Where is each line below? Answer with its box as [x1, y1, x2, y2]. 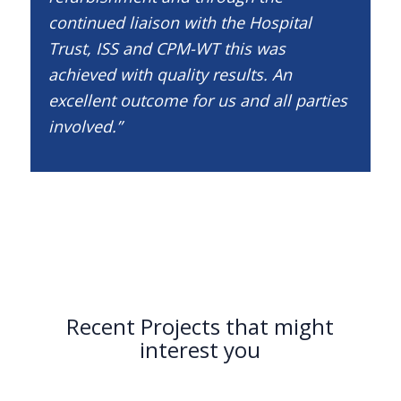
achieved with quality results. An [47, 64, 292, 86]
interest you [140, 334, 261, 364]
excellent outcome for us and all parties [47, 90, 347, 112]
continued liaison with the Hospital [47, 12, 311, 34]
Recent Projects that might [66, 311, 335, 341]
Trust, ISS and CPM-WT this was [47, 38, 286, 60]
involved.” [47, 115, 122, 138]
